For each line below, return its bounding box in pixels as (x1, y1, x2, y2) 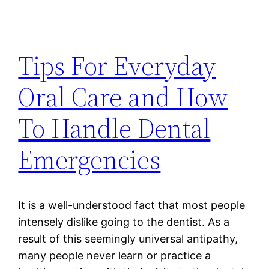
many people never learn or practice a (18, 249, 211, 262)
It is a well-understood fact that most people (18, 199, 246, 212)
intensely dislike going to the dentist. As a (18, 216, 230, 229)
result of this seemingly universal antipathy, (18, 232, 238, 246)
